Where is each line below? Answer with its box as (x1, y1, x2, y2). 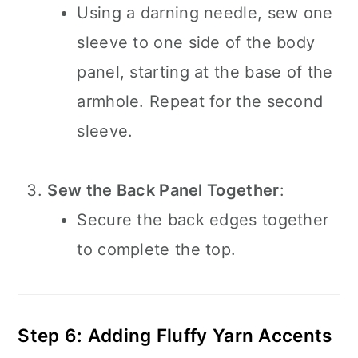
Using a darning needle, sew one (77, 3, 333, 22)
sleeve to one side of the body (77, 33, 316, 52)
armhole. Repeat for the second (77, 92, 324, 111)
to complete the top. (77, 240, 237, 259)
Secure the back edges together (77, 210, 329, 229)
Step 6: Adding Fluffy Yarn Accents (18, 324, 332, 346)
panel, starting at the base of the (77, 62, 333, 82)
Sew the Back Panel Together (47, 181, 280, 200)
